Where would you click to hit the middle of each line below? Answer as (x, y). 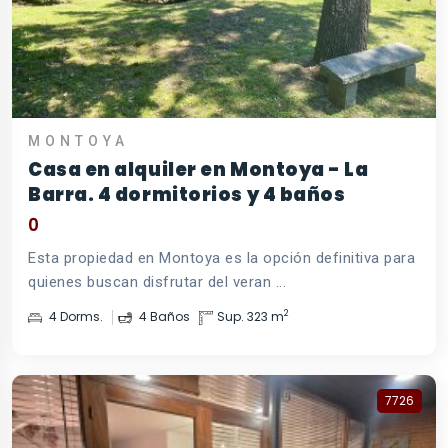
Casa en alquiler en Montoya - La (198, 169)
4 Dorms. (74, 316)
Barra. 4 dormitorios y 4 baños (187, 194)
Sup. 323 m (250, 316)
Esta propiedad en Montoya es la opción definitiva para (221, 257)
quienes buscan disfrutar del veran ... (157, 281)
